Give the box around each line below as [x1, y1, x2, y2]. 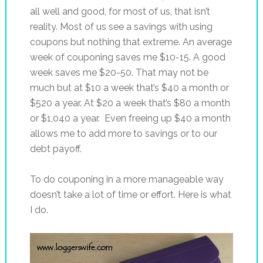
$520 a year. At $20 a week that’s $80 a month [29, 97, 230, 109]
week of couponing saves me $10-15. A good [29, 51, 225, 63]
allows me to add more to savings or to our [29, 127, 217, 139]
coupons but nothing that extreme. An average [29, 36, 232, 48]
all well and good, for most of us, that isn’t [29, 5, 210, 17]
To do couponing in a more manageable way [29, 173, 224, 185]
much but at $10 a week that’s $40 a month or [29, 82, 229, 93]
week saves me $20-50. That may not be [29, 66, 208, 78]
